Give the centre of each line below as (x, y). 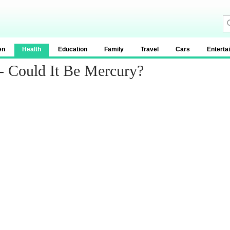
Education (73, 49)
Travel (150, 49)
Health (32, 49)
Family (114, 49)
